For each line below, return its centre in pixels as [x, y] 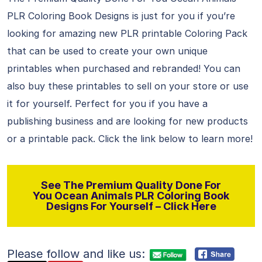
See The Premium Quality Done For [131, 185]
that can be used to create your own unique [107, 51]
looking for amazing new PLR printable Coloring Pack [127, 33]
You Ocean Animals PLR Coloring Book [131, 196]
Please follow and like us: [76, 254]
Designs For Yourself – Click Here [131, 206]
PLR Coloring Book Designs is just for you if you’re [121, 16]
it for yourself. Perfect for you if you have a [107, 104]
